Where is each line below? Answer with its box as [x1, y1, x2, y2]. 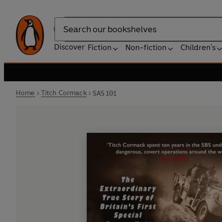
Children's [180, 43, 216, 52]
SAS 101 [92, 89, 116, 98]
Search [54, 29, 79, 39]
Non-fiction [125, 43, 166, 52]
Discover [54, 42, 85, 52]
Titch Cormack [41, 89, 87, 97]
